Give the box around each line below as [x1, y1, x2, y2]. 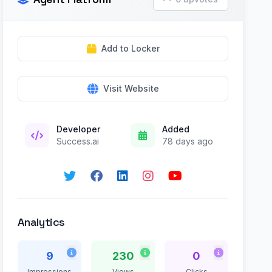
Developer [56, 124, 101, 134]
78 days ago [161, 136, 213, 146]
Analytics [18, 215, 66, 229]
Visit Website [103, 83, 159, 93]
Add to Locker [101, 43, 160, 53]
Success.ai [56, 136, 100, 146]
